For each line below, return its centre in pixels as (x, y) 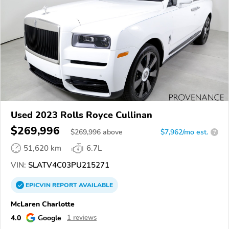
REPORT (65, 185)
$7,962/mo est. (184, 132)
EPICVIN (39, 185)
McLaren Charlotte (43, 204)
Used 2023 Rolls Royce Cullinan (82, 115)
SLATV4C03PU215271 (68, 165)
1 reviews (82, 217)
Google (50, 217)
